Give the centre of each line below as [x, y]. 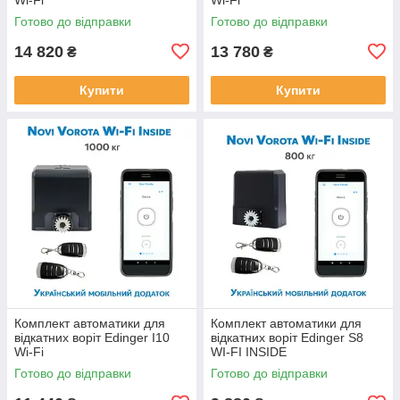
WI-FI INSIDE [249, 351]
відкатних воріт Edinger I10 [92, 337]
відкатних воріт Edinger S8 [287, 337]
